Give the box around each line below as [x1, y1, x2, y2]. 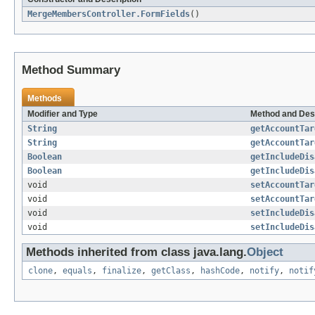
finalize [102, 266, 141, 276]
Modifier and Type [27, 109, 98, 120]
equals [63, 266, 92, 276]
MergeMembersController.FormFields [27, 9, 190, 20]
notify [250, 266, 279, 276]
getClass [151, 266, 191, 276]
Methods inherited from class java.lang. [26, 245, 247, 259]
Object [247, 245, 283, 259]
